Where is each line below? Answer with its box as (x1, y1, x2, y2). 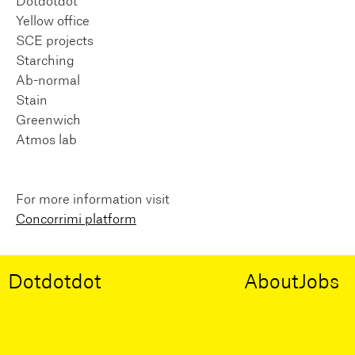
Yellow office (16, 14, 90, 28)
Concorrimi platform (16, 212, 136, 226)
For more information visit (16, 193, 170, 206)
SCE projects (16, 34, 94, 48)
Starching (16, 54, 74, 67)
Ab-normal (16, 74, 80, 87)
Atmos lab (16, 133, 77, 147)
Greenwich (16, 113, 81, 127)
